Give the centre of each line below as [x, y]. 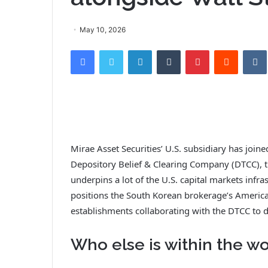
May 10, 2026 [103, 29]
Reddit [249, 49]
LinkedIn [167, 49]
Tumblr [193, 49]
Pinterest [226, 49]
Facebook [112, 49]
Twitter [136, 49]
